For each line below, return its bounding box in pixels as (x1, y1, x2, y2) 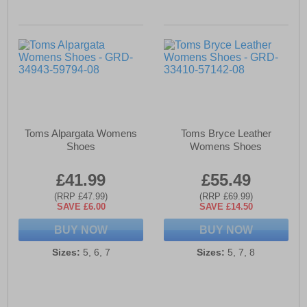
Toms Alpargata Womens (25, 127, 138, 140)
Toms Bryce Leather (180, 127, 271, 140)
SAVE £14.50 (199, 201, 253, 212)
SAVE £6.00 (56, 201, 106, 212)
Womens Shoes (190, 140, 262, 153)
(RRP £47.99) (54, 191, 108, 202)
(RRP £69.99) (199, 191, 253, 202)
